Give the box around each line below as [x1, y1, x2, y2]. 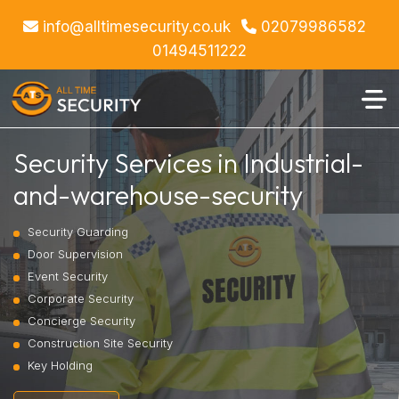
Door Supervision [28, 247, 123, 261]
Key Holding [28, 358, 93, 372]
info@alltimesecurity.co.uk [37, 18, 231, 36]
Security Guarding [28, 224, 128, 239]
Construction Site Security [28, 336, 173, 350]
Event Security [28, 269, 108, 283]
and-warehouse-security [13, 178, 303, 212]
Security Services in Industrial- [13, 146, 363, 180]
